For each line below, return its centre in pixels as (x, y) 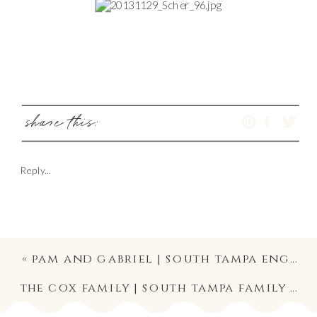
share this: (60, 124)
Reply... (35, 169)
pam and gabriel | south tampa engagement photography (161, 259)
